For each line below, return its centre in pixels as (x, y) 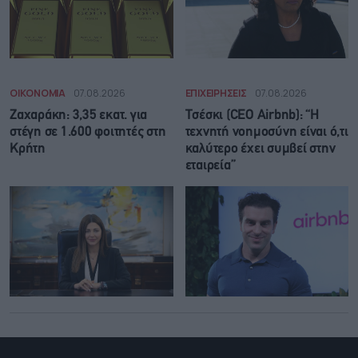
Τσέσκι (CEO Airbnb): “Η (252, 115)
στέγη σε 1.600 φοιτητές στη (88, 132)
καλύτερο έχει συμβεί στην (260, 149)
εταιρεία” (210, 165)
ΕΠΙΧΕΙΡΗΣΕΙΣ (216, 93)
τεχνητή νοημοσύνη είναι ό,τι (267, 132)
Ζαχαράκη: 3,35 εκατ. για (78, 115)
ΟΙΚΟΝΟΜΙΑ (38, 93)
